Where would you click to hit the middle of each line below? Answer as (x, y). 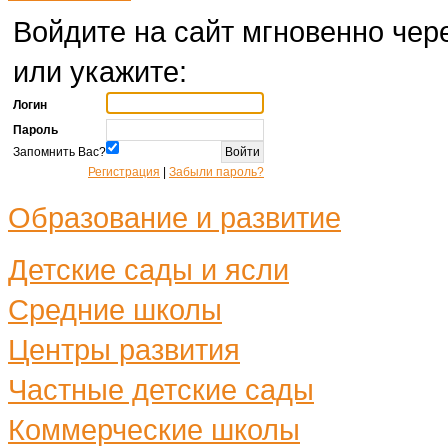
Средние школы (115, 309)
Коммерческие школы (154, 429)
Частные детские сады (161, 389)
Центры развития (124, 349)
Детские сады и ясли (148, 269)
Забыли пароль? (216, 172)
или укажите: (100, 71)
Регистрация (124, 172)
